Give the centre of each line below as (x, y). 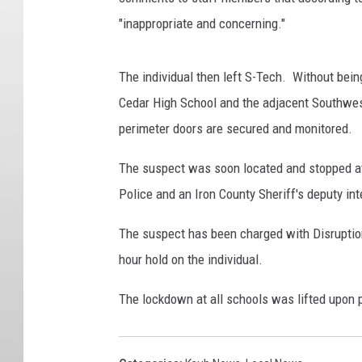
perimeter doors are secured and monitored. (236, 129)
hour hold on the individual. (191, 260)
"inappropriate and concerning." (202, 24)
